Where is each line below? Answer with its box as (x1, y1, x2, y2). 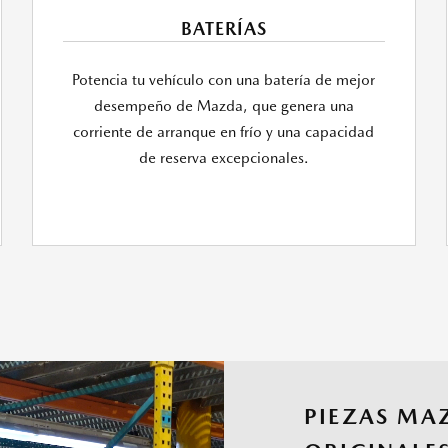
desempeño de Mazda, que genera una (93, 97, 354, 116)
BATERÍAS (180, 18, 268, 40)
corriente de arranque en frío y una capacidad (73, 123, 375, 142)
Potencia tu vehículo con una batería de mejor (72, 71, 376, 90)
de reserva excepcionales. (138, 149, 309, 168)
